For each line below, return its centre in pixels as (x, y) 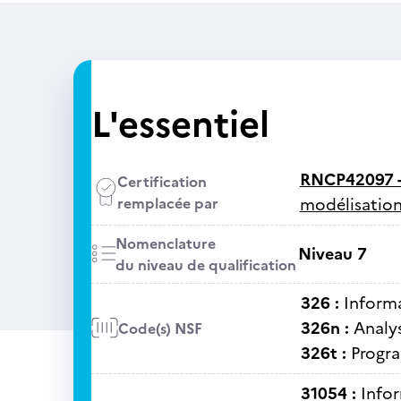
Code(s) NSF (160, 328)
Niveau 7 (332, 254)
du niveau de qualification (205, 265)
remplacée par (167, 203)
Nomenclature (165, 243)
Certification (162, 182)
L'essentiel (180, 124)
